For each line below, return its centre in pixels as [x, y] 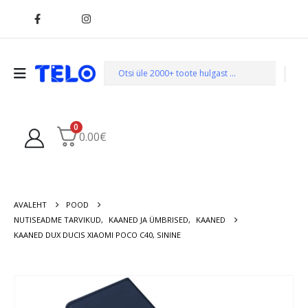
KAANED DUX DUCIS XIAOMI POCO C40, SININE [97, 234]
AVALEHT [30, 204]
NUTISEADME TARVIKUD [57, 219]
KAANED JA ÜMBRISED [148, 219]
